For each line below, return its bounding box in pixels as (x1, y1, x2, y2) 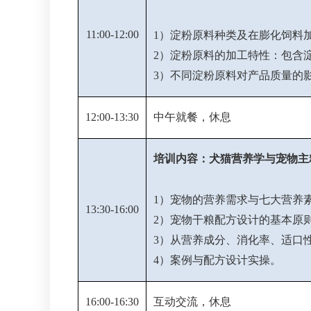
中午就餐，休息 (153, 111, 231, 123)
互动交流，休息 (153, 296, 231, 308)
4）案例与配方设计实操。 (153, 254, 281, 266)
